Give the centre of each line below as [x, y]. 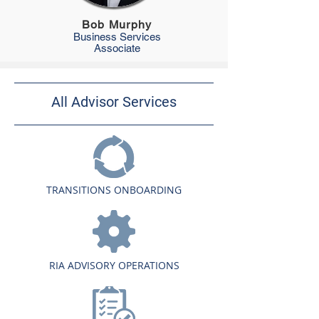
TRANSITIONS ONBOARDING [114, 190]
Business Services [117, 37]
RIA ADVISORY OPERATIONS [114, 265]
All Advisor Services [114, 102]
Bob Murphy [117, 25]
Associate [117, 48]
